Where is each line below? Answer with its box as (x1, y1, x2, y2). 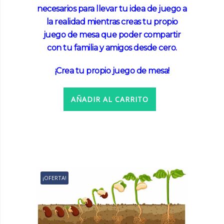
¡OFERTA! (42, 174, 66, 182)
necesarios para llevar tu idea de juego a (37, 4, 187, 14)
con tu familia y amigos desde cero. (47, 43, 177, 53)
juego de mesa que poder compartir (43, 30, 181, 40)
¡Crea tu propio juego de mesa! (54, 66, 169, 76)
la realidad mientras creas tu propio (46, 17, 178, 27)
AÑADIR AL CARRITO (70, 94, 148, 104)
